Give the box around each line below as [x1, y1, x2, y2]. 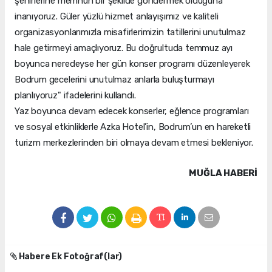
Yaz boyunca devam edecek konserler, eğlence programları [15, 106, 249, 117]
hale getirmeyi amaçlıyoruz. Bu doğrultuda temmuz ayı [15, 42, 233, 54]
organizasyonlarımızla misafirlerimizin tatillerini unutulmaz [15, 27, 246, 38]
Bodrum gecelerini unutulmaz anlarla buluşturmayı [15, 74, 214, 86]
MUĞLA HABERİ [189, 168, 257, 179]
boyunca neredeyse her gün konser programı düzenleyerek [15, 58, 250, 70]
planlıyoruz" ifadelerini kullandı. [15, 90, 136, 101]
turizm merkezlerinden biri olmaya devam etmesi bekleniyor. [15, 137, 253, 149]
